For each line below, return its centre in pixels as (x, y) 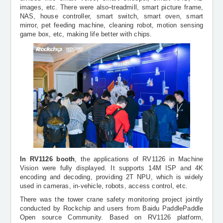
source (52, 218)
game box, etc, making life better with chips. (86, 34)
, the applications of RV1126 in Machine (139, 159)
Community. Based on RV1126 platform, (133, 218)
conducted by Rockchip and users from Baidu (91, 209)
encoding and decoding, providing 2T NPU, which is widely (111, 177)
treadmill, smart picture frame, (158, 7)
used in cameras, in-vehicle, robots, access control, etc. (104, 186)
